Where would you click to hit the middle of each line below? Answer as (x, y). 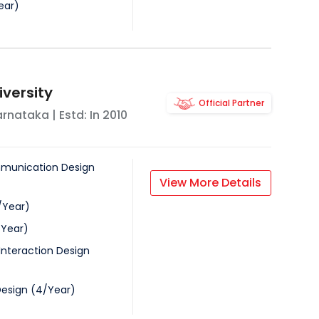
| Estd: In (75, 115)
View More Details (211, 183)
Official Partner (231, 103)
